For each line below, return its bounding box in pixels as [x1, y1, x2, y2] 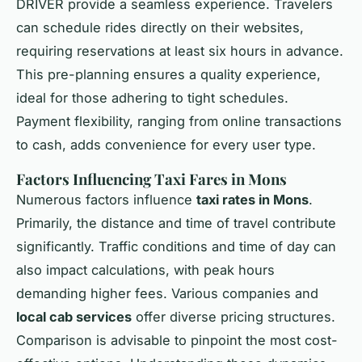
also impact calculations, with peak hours [16, 262, 275, 279]
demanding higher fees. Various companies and [16, 285, 318, 302]
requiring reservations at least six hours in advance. [16, 43, 343, 60]
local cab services [16, 309, 132, 326]
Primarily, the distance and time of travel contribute [16, 215, 336, 232]
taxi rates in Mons [196, 192, 309, 208]
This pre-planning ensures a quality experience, [16, 66, 321, 83]
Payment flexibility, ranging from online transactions [16, 113, 342, 130]
